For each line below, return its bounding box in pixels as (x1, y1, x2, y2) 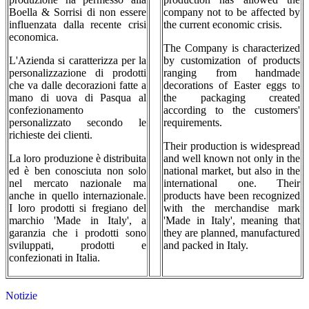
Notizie (6, 290, 37, 302)
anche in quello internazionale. (9, 190, 146, 202)
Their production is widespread (163, 140, 300, 152)
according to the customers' (163, 104, 300, 117)
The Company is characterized (163, 42, 300, 54)
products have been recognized (163, 190, 300, 202)
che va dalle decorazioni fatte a (9, 79, 146, 92)
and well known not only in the (163, 152, 300, 165)
